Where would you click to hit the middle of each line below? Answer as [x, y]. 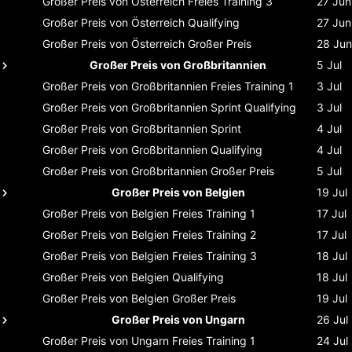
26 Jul [332, 319]
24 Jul [332, 340]
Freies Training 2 [214, 234]
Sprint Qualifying [253, 107]
